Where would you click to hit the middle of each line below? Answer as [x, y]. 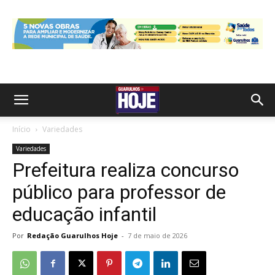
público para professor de [119, 192]
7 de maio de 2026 [157, 235]
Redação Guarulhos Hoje [72, 235]
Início [21, 129]
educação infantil [84, 214]
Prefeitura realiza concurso [126, 170]
